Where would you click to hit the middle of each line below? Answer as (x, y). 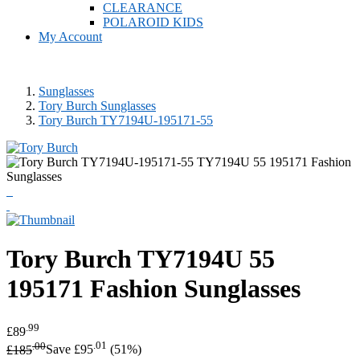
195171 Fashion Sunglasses (153, 289)
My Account (70, 37)
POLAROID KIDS (153, 22)
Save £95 (70, 350)
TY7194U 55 (206, 259)
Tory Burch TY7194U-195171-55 (126, 120)
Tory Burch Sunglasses (97, 106)
